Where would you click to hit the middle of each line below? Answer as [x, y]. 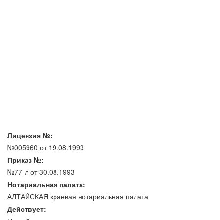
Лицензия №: [30, 135]
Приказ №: [26, 159]
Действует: [27, 208]
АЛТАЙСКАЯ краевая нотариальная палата [78, 196]
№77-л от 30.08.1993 [41, 172]
